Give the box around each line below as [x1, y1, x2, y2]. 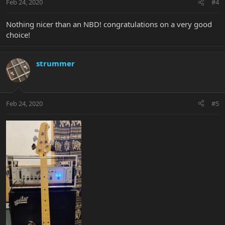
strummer [36, 58, 75, 69]
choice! [6, 30, 30, 40]
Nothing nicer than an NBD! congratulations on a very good [6, 19, 212, 30]
